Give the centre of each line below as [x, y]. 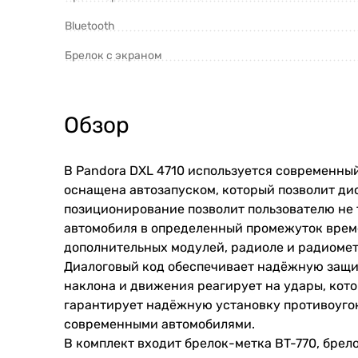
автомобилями [207, 324]
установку [248, 305]
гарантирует [103, 305]
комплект [105, 343]
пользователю [291, 209]
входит [159, 343]
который [249, 190]
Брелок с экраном [113, 56]
